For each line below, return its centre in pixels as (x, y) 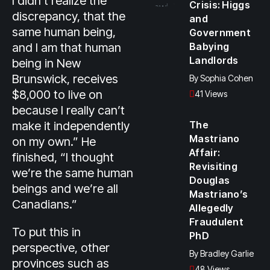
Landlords (214, 60)
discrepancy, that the (69, 16)
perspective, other (61, 248)
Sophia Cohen (227, 78)
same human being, (64, 32)
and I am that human (67, 48)
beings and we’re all (65, 189)
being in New (46, 63)
